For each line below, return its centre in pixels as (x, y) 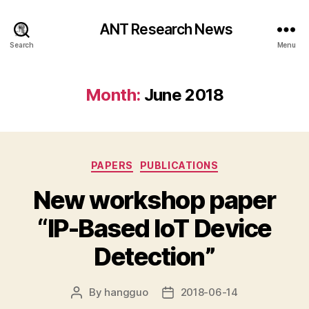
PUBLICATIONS (179, 165)
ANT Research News (166, 29)
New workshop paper (154, 200)
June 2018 (183, 95)
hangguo (126, 292)
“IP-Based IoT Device (154, 228)
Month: (113, 95)
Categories (185, 162)
